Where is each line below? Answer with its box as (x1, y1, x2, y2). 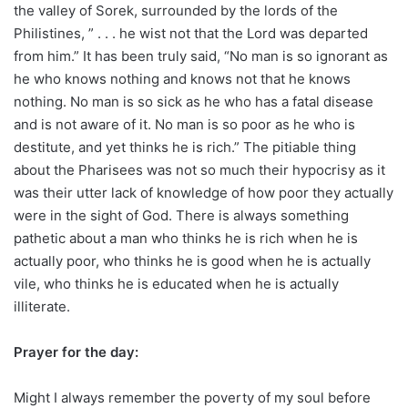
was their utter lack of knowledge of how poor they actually (14, 184, 393, 201)
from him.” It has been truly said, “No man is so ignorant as (14, 47, 388, 65)
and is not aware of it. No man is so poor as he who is (14, 116, 355, 133)
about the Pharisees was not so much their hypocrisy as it (14, 161, 385, 178)
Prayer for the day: (14, 343, 138, 361)
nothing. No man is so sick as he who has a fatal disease (14, 93, 373, 110)
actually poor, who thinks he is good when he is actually (14, 252, 371, 270)
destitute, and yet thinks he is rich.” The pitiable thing (14, 138, 356, 156)
